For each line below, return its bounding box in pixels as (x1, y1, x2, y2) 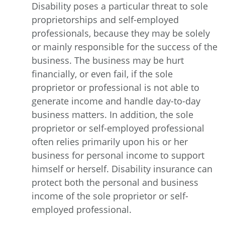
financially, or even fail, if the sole (32, 67, 173, 80)
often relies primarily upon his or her (32, 135, 188, 148)
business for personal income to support (32, 149, 204, 161)
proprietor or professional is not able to (32, 81, 199, 93)
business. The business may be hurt (32, 54, 184, 66)
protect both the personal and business (32, 176, 198, 188)
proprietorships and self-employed (32, 13, 179, 26)
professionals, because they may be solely (32, 27, 210, 39)
